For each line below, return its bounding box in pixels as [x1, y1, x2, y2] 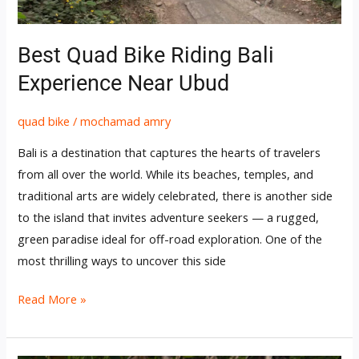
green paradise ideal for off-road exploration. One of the [18, 230, 323, 247]
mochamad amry [80, 113, 171, 130]
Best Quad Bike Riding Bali [18, 42, 275, 68]
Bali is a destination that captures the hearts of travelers [18, 143, 321, 160]
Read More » [18, 291, 87, 308]
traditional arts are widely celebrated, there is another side [18, 187, 333, 204]
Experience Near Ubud [18, 70, 230, 96]
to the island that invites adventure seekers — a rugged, [18, 208, 320, 225]
